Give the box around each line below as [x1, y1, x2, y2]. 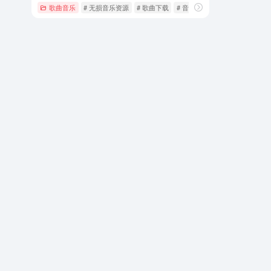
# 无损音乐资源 [83, 2, 129, 12]
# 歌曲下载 [136, 2, 169, 12]
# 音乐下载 [176, 2, 209, 12]
